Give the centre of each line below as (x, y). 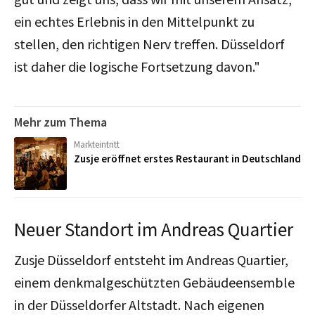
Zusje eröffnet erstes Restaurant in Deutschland (187, 159)
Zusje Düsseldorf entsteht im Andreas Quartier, (151, 260)
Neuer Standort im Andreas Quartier (154, 230)
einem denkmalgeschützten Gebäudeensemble (154, 283)
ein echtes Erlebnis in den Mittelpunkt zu (134, 22)
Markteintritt (97, 145)
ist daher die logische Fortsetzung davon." (137, 67)
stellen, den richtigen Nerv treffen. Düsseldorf (149, 44)
